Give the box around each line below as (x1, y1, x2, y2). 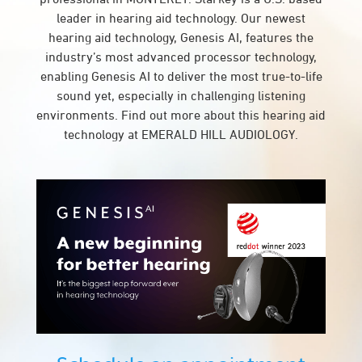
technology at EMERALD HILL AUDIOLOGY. (64, 127, 298, 141)
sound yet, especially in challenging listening (57, 88, 305, 103)
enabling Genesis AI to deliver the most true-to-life (40, 69, 322, 83)
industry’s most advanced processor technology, (45, 49, 317, 64)
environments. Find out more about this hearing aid (36, 107, 326, 122)
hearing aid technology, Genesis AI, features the (48, 30, 314, 44)
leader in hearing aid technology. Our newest (57, 11, 305, 25)
